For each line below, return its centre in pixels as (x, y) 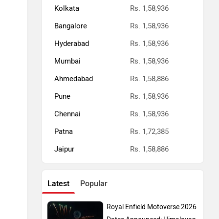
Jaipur (64, 149)
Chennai (67, 114)
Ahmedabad (74, 79)
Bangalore (71, 26)
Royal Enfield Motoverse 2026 (152, 207)
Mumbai (67, 61)
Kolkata (67, 9)
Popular (94, 184)
